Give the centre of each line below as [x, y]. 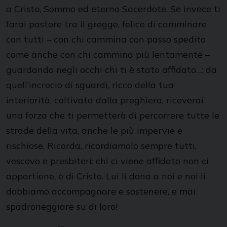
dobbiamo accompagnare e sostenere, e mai [101, 191]
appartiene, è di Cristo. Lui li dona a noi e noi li [106, 176]
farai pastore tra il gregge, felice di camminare [106, 24]
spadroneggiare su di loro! [62, 206]
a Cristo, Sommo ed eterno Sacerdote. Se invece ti [113, 9]
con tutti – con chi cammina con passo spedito [106, 39]
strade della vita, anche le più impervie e [94, 130]
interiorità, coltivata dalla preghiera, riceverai [105, 100]
